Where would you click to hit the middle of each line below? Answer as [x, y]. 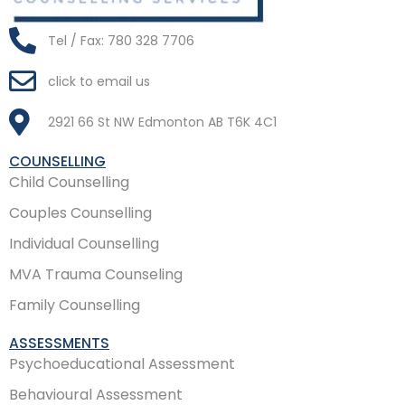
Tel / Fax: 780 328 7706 [121, 40]
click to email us [99, 81]
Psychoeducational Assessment [122, 364]
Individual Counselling [84, 244]
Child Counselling [69, 183]
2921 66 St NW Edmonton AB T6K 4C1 [162, 122]
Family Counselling [75, 306]
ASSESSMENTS [59, 344]
